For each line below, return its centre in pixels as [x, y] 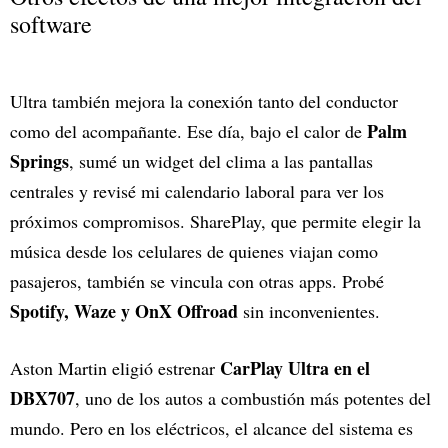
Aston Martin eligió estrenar [115, 368]
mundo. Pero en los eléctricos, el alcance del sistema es [211, 428]
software [51, 24]
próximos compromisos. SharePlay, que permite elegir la [215, 221]
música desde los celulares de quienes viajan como [194, 251]
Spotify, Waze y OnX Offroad [126, 311]
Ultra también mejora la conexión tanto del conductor [204, 101]
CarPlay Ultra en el [295, 368]
